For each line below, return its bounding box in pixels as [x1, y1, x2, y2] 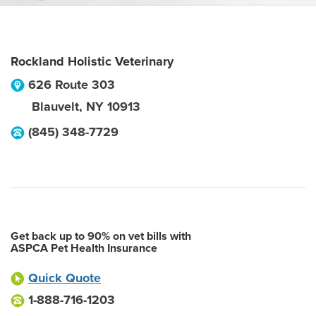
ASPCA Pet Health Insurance [11, 241, 157, 255]
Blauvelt [32, 99, 79, 114]
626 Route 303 [28, 77, 115, 92]
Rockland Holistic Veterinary [11, 54, 174, 69]
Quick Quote [28, 270, 101, 286]
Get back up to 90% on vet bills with [11, 229, 191, 243]
